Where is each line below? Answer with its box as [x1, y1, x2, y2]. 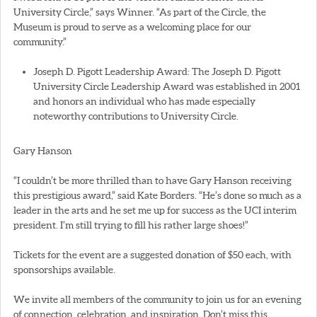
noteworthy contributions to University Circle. [33, 110, 238, 122]
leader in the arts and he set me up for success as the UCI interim [13, 204, 296, 216]
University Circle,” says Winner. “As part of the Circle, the [13, 6, 266, 18]
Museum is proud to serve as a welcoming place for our [13, 21, 251, 33]
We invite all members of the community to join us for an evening [13, 293, 301, 305]
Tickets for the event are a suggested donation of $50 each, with [13, 248, 292, 260]
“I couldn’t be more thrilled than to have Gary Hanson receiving [13, 174, 292, 186]
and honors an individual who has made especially [33, 95, 255, 107]
